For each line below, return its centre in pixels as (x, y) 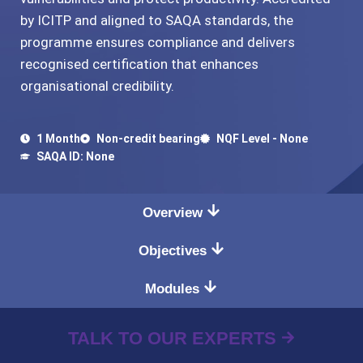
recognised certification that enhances (139, 64)
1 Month (58, 139)
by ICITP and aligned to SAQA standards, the (157, 20)
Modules (175, 289)
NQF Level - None (262, 139)
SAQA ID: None (75, 156)
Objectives (174, 251)
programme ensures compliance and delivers (158, 42)
